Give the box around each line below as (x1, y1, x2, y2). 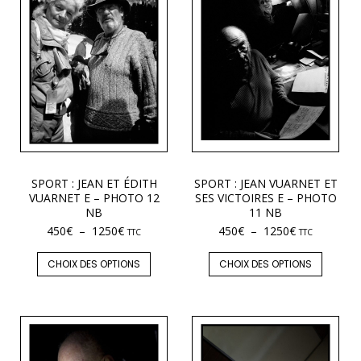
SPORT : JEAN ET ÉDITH (31, 175, 157, 191)
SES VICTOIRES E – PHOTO (194, 189, 337, 205)
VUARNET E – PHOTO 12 (28, 189, 160, 205)
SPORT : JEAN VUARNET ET (193, 175, 338, 191)
